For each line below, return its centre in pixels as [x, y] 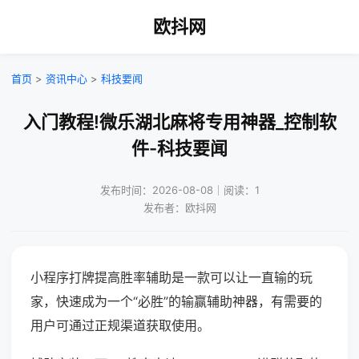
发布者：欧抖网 [179, 208]
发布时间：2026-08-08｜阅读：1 [179, 190]
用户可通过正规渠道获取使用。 [120, 325]
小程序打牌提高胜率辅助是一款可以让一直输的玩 [171, 277]
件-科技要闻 [179, 148]
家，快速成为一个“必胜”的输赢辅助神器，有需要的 [176, 301]
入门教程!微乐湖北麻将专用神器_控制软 [179, 122]
